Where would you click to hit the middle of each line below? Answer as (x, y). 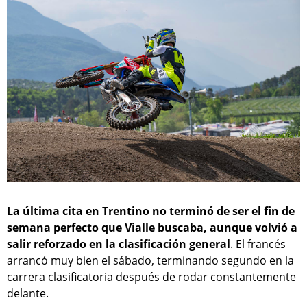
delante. (28, 294)
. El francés (258, 244)
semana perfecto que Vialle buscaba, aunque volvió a (152, 228)
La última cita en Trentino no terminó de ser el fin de (151, 211)
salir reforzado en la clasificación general (119, 244)
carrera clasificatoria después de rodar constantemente (151, 277)
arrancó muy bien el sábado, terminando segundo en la (150, 261)
